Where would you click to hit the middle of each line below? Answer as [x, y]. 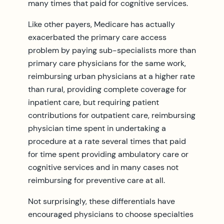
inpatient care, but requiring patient [93, 102]
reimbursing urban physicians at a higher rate [111, 76]
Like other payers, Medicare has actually [101, 24]
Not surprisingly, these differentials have [101, 201]
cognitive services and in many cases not [103, 167]
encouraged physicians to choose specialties [111, 214]
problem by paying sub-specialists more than [112, 50]
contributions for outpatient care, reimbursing [112, 115]
